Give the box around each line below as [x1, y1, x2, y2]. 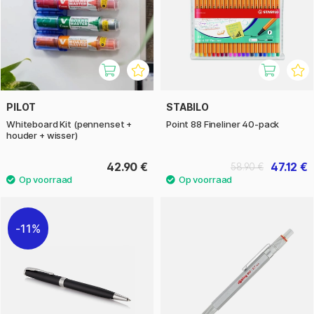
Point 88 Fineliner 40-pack [166, 118, 280, 130]
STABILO [166, 101, 209, 114]
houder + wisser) [6, 130, 78, 142]
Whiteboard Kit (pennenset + [6, 118, 132, 130]
